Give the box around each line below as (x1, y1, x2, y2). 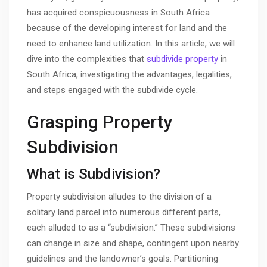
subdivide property (147, 54, 218, 65)
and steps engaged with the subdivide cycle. (27, 85, 198, 96)
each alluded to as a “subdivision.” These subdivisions (27, 222, 235, 233)
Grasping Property (27, 111, 172, 132)
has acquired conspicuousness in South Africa (27, 7, 210, 18)
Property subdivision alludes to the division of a (27, 191, 212, 202)
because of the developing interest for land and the (27, 23, 227, 34)
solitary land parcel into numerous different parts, (27, 206, 221, 218)
